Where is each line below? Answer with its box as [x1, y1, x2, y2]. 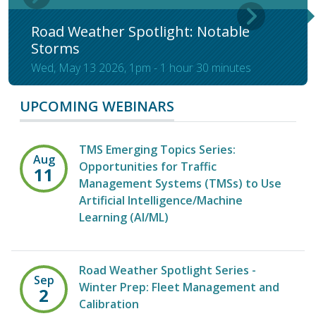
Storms [31, 39, 80, 59]
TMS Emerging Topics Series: [79, 142, 236, 158]
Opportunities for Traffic [79, 159, 217, 175]
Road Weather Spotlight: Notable [31, 22, 250, 42]
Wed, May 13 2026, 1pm [31, 60, 151, 76]
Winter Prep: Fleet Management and [79, 279, 279, 296]
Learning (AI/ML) [79, 209, 169, 226]
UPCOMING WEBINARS [20, 97, 174, 116]
